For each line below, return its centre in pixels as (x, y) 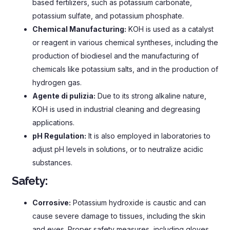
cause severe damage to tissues (88, 216)
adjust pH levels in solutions (79, 149)
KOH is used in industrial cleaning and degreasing (116, 109)
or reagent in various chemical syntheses (102, 43)
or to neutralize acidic (167, 149)
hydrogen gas (56, 83)
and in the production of (177, 69)
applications (53, 123)
